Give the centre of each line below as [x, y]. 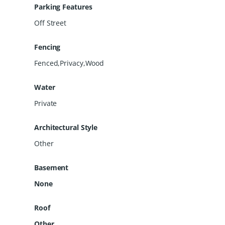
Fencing [47, 47]
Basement [51, 167]
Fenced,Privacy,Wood [69, 63]
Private [46, 103]
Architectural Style [66, 127]
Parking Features [63, 7]
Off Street [50, 23]
